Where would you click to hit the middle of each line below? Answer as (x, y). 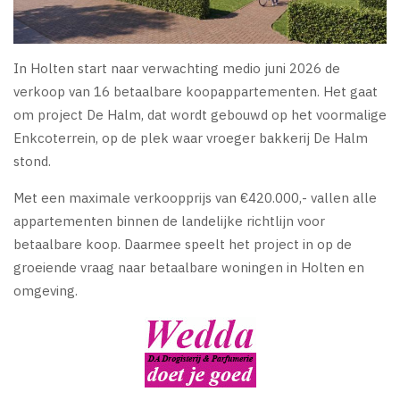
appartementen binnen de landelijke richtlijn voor (169, 221)
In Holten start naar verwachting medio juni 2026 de (177, 68)
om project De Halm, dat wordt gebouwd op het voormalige (200, 114)
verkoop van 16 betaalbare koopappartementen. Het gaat (196, 91)
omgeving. (46, 290)
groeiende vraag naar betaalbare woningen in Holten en (189, 267)
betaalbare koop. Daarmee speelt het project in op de (183, 244)
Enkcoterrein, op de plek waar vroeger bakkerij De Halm (191, 137)
